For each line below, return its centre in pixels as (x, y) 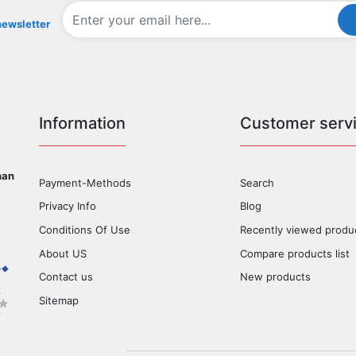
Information (82, 124)
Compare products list (295, 253)
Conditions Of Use (85, 229)
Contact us (66, 277)
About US (63, 253)
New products (276, 277)
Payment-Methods (85, 182)
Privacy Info (68, 206)
